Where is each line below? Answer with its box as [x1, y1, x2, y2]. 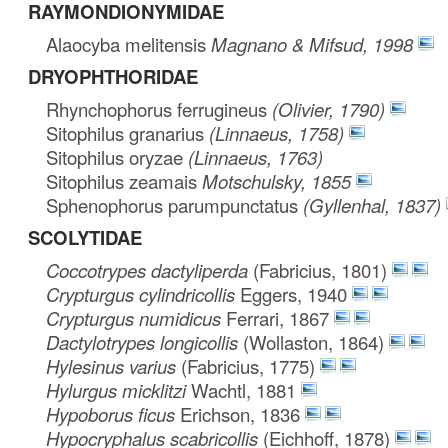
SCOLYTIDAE [28, 223, 142, 251]
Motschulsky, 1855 [202, 167, 352, 194]
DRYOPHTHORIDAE [28, 62, 198, 90]
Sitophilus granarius [46, 119, 205, 146]
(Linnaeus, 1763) [183, 143, 324, 170]
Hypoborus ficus [46, 400, 181, 427]
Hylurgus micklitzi [46, 376, 192, 403]
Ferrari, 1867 [226, 304, 330, 331]
